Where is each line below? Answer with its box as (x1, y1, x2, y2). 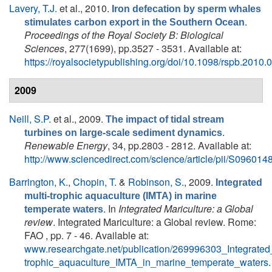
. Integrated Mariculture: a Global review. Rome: (53, 215, 256, 229)
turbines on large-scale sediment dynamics (24, 127, 222, 138)
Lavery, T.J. (9, 1, 57, 15)
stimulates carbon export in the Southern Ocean (24, 17, 245, 27)
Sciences (24, 41, 64, 55)
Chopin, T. (73, 175, 117, 189)
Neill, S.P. (9, 112, 51, 126)
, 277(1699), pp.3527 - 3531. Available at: (64, 41, 242, 55)
